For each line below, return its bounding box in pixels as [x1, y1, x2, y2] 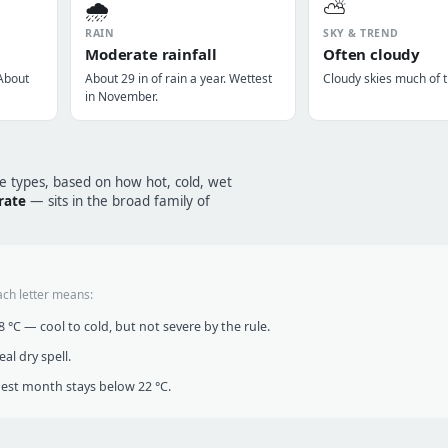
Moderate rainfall [85, 44, 217, 64]
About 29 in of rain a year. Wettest [85, 70, 272, 87]
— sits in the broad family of [26, 192, 210, 210]
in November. [85, 88, 158, 105]
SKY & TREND [323, 26, 399, 40]
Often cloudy [323, 44, 421, 64]
